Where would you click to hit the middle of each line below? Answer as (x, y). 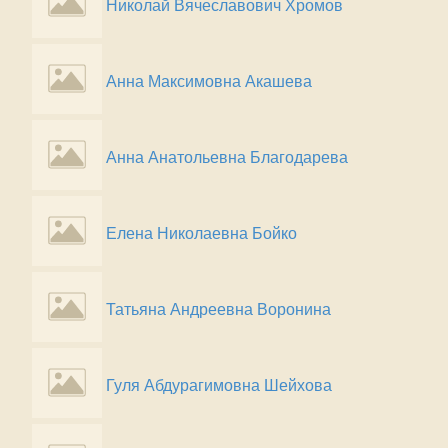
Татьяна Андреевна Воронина (218, 309)
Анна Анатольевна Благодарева (227, 157)
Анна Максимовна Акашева (209, 81)
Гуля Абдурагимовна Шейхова (219, 385)
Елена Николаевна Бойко (201, 233)
